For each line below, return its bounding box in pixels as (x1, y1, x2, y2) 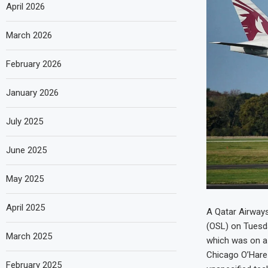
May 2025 (6, 173, 44, 184)
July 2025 (6, 116, 43, 127)
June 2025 (6, 145, 47, 156)
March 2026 (6, 30, 52, 41)
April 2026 (6, 1, 45, 12)
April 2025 (6, 202, 45, 213)
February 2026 (6, 59, 62, 69)
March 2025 (6, 231, 52, 242)
